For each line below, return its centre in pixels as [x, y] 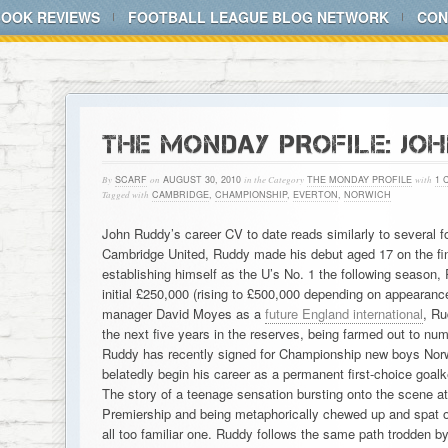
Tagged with [125, 194]
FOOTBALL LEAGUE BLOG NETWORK [258, 17]
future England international [343, 313]
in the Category [273, 179]
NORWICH [367, 194]
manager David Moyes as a [183, 313]
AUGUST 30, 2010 [201, 179]
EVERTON [315, 194]
